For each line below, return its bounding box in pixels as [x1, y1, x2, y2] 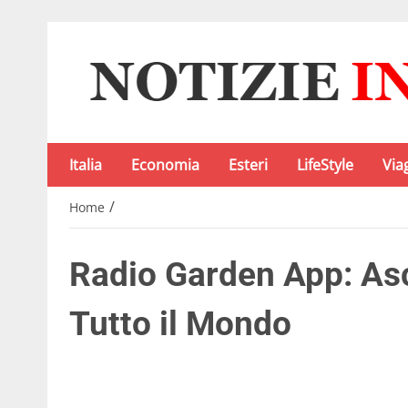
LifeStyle [297, 155, 353, 175]
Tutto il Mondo [69, 304, 291, 344]
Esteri [229, 155, 268, 175]
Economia [131, 155, 199, 175]
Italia [69, 155, 102, 175]
